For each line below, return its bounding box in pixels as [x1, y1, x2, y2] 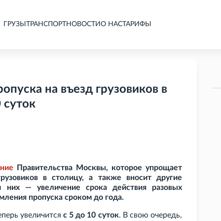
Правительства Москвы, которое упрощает [13, 164, 182, 172]
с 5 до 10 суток [63, 211, 119, 220]
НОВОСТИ [66, 21, 101, 28]
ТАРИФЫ [122, 21, 151, 28]
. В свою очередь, [118, 211, 183, 220]
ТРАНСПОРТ [26, 21, 66, 28]
